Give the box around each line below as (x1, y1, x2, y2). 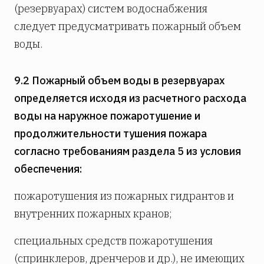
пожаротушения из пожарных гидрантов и (14, 189, 234, 203)
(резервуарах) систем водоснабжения (14, 1, 207, 15)
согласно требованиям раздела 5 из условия (14, 144, 241, 158)
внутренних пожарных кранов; (14, 206, 172, 220)
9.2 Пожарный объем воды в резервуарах (14, 73, 225, 87)
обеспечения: (14, 161, 82, 176)
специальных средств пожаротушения (14, 233, 213, 247)
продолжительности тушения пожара (14, 126, 207, 140)
